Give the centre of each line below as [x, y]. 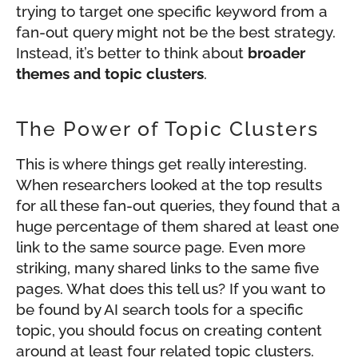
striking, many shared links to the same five [167, 268]
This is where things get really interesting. [161, 164]
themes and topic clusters [110, 74]
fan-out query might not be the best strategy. [176, 32]
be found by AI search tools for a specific [160, 310]
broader [276, 53]
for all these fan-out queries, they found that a [178, 206]
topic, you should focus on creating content [169, 330]
